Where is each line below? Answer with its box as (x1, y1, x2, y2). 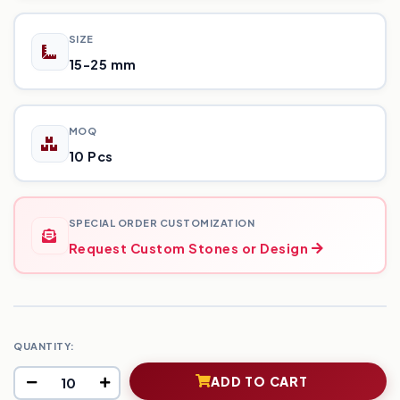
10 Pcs (68, 147, 113, 164)
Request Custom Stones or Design (68, 239, 308, 256)
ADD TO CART (211, 372, 308, 389)
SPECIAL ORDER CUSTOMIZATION (68, 216, 254, 229)
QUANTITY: (13, 339, 75, 352)
